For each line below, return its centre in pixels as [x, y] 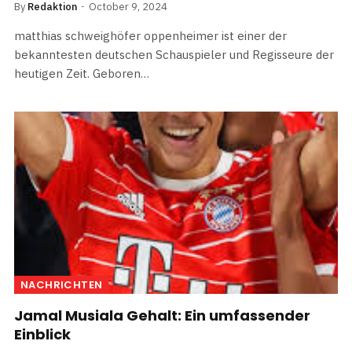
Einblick [42, 334]
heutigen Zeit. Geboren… [82, 73]
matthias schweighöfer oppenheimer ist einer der [150, 35]
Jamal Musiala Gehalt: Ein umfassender [162, 315]
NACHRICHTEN [62, 284]
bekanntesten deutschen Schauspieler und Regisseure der [174, 54]
